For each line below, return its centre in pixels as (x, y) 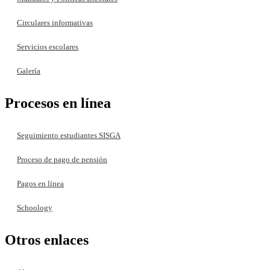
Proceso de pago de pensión (62, 160)
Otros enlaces (47, 240)
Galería (29, 71)
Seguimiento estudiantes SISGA (69, 136)
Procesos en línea (58, 103)
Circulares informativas (55, 23)
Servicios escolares (48, 47)
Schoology (35, 208)
